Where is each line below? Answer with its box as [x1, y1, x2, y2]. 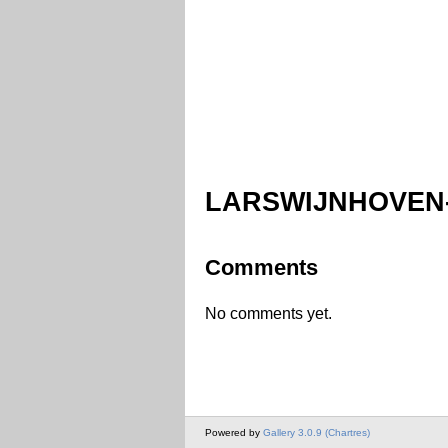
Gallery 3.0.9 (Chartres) [263, 427, 370, 439]
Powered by [205, 427, 263, 439]
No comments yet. [205, 304, 332, 322]
